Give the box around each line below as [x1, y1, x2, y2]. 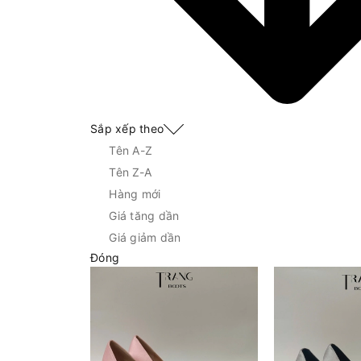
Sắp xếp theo [90, 121, 164, 135]
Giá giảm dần [109, 230, 181, 245]
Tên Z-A [109, 165, 151, 180]
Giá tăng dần [109, 209, 180, 223]
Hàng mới [109, 187, 161, 201]
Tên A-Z [109, 143, 152, 158]
